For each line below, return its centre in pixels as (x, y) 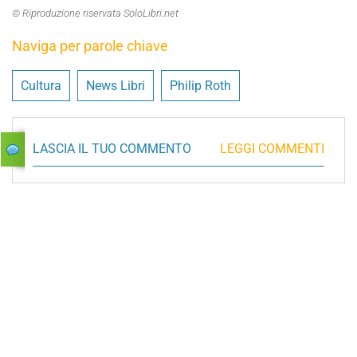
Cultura (41, 85)
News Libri (116, 85)
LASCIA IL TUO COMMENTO (112, 148)
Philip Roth (200, 85)
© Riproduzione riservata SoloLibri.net (95, 13)
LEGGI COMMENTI (272, 148)
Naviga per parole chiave (90, 45)
